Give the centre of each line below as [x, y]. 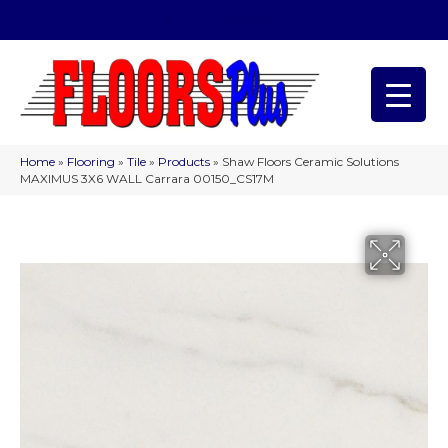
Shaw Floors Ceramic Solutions [310, 162]
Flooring [91, 162]
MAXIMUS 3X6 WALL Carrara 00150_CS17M [147, 179]
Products [184, 162]
